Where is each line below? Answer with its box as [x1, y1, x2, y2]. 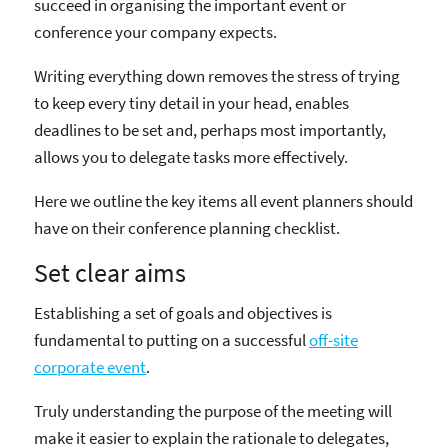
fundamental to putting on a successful [34, 329, 309, 352]
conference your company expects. [34, 20, 277, 43]
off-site [309, 329, 358, 352]
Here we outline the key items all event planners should [34, 189, 413, 212]
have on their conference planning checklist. [34, 216, 340, 239]
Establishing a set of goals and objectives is [34, 302, 332, 325]
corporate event [34, 356, 146, 379]
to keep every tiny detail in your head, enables [34, 91, 349, 114]
